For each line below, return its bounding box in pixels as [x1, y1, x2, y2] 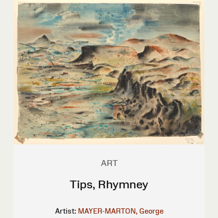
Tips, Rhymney [70, 177, 148, 191]
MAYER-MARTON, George [77, 206, 163, 215]
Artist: [54, 206, 76, 215]
